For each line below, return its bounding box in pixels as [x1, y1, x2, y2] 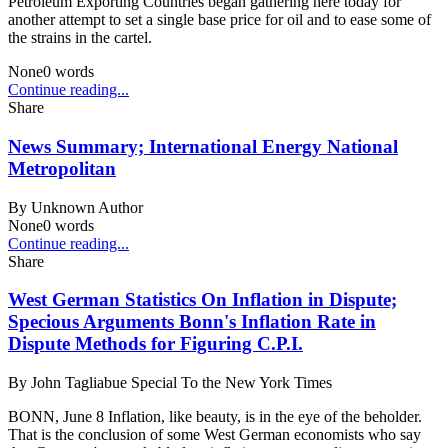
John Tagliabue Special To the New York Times [31, 373, 332, 391]
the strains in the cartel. [8, 29, 152, 47]
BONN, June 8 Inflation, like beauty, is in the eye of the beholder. [8, 407, 422, 425]
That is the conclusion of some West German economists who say [8, 425, 421, 443]
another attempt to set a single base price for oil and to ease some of [8, 11, 431, 29]
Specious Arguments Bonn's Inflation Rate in [8, 311, 376, 333]
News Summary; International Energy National [8, 135, 398, 157]
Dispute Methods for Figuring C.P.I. [8, 333, 303, 355]
